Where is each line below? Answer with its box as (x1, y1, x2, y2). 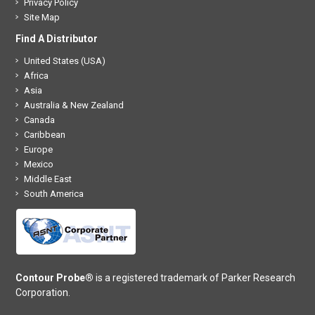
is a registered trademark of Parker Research (94, 271, 296, 283)
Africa (24, 70, 49, 81)
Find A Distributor (15, 32, 98, 44)
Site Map (24, 11, 60, 22)
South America (24, 188, 84, 199)
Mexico (24, 158, 54, 169)
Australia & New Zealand (24, 99, 124, 110)
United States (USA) (24, 55, 106, 66)
